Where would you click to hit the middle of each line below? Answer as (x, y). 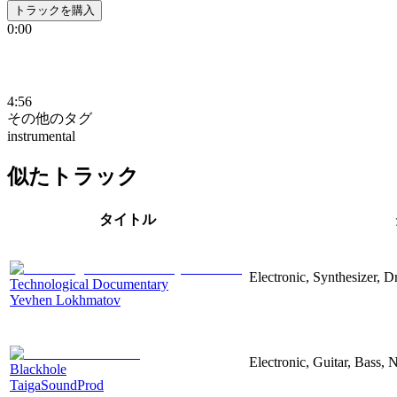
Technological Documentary (89, 284)
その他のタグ (50, 118)
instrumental (41, 136)
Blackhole (38, 369)
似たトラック (73, 176)
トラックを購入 (54, 10)
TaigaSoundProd (57, 385)
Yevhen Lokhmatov (65, 300)
